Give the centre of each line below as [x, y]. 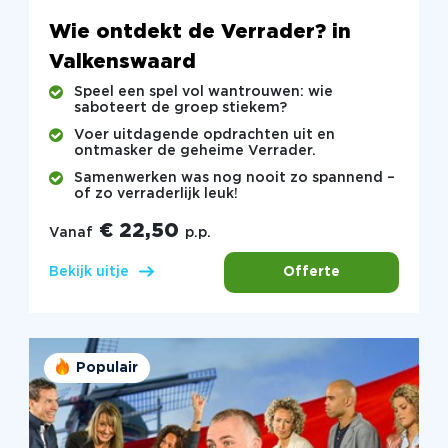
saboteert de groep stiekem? [180, 108]
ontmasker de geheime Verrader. [194, 151]
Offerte [312, 271]
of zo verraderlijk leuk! [155, 194]
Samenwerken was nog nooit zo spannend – [234, 178]
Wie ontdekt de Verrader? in [199, 31]
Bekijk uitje [88, 272]
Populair [106, 367]
